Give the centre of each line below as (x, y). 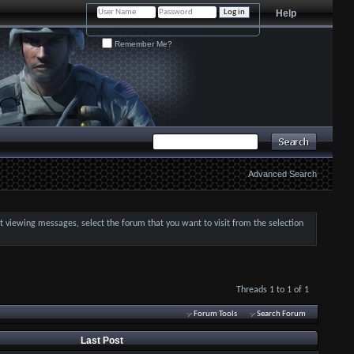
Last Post (102, 341)
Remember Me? (143, 43)
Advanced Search (283, 174)
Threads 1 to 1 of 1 (273, 290)
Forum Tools (216, 314)
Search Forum (282, 314)
